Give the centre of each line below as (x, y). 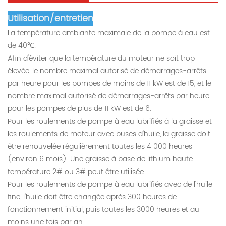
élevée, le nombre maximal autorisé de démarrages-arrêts (107, 71)
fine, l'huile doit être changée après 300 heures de (92, 197)
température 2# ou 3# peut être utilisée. (76, 172)
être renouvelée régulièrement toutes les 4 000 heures (100, 146)
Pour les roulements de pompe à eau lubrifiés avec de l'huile (110, 184)
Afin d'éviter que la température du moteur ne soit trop (101, 58)
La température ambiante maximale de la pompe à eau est (109, 33)
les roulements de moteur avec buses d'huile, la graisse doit (109, 134)
